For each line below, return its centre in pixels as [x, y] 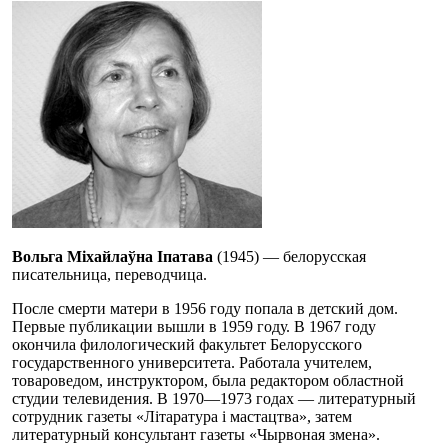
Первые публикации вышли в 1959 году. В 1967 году [194, 326]
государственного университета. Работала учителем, [192, 362]
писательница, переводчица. [109, 274]
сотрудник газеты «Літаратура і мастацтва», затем [182, 416]
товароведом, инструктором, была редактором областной [208, 380]
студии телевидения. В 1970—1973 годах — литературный [214, 398]
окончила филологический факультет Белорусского [187, 344]
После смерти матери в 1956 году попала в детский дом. [205, 308]
